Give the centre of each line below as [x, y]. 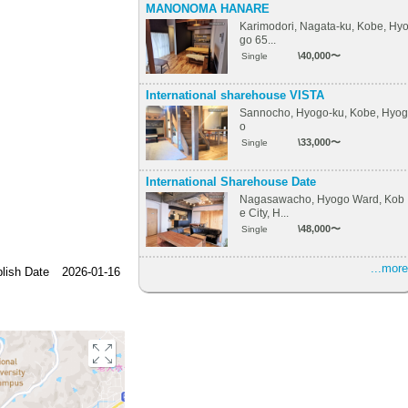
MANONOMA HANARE [208, 9]
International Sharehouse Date [231, 182]
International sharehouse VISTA [235, 95]
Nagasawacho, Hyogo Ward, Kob [322, 199]
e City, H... [264, 213]
